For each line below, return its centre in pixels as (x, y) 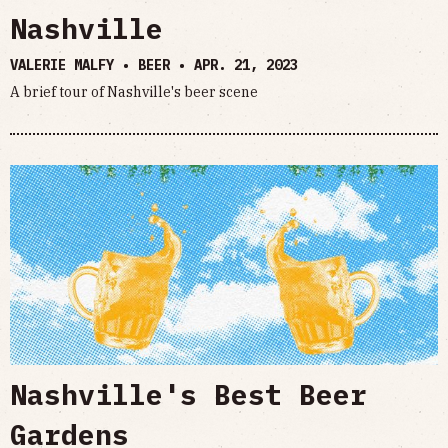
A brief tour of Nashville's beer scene (134, 92)
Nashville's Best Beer (188, 394)
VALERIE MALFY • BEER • (102, 65)
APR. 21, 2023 (246, 65)
